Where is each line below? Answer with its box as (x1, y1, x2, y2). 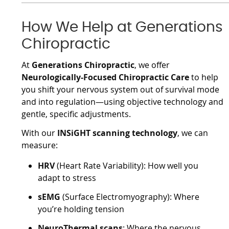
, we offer (134, 59, 170, 71)
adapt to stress (38, 172, 97, 184)
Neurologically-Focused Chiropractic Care (21, 71, 190, 83)
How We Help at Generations (21, 20, 223, 35)
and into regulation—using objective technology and (21, 96, 224, 107)
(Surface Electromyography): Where (60, 191, 200, 202)
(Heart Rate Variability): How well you (55, 159, 199, 171)
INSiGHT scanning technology (57, 127, 178, 139)
